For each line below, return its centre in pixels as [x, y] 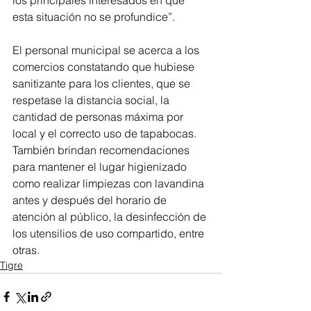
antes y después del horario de [91, 200]
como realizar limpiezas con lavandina [110, 184]
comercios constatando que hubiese [105, 67]
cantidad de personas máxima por [99, 117]
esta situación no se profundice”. [94, 17]
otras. [26, 250]
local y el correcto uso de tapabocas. [106, 134]
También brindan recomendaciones [102, 150]
